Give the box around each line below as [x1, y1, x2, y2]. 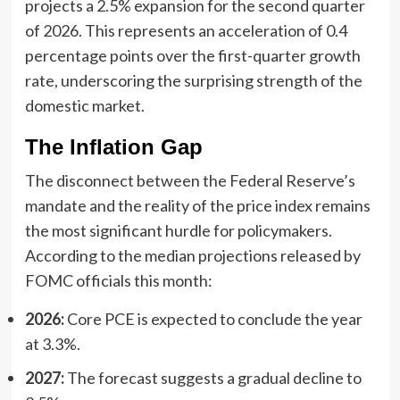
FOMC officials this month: [24, 270, 212, 290]
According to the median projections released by [24, 245, 361, 265]
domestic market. [24, 95, 145, 115]
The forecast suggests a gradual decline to [63, 367, 362, 387]
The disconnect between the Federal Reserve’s [24, 170, 355, 190]
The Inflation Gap [24, 134, 203, 159]
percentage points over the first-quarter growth [24, 45, 361, 65]
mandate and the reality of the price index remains [24, 195, 371, 215]
